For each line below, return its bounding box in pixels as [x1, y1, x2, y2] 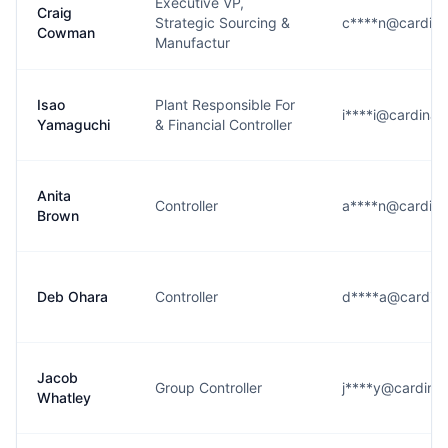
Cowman [37, 24, 95, 41]
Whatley [37, 389, 91, 406]
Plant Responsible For [155, 96, 295, 113]
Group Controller [155, 379, 262, 396]
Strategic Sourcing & [155, 14, 290, 31]
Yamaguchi [37, 116, 110, 133]
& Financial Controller [155, 116, 292, 133]
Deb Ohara [37, 288, 108, 305]
